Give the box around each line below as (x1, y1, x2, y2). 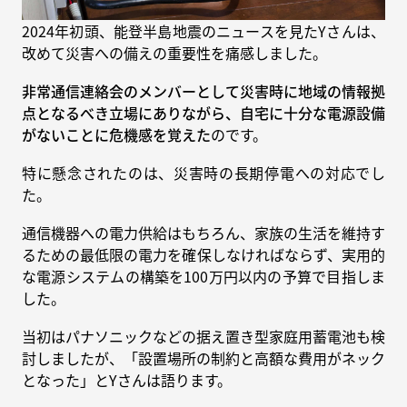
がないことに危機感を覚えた (22, 123, 211, 145)
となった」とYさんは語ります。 (22, 368, 232, 391)
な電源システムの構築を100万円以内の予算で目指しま (22, 264, 385, 287)
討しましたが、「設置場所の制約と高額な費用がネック (22, 346, 385, 369)
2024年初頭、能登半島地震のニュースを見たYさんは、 (22, 19, 385, 42)
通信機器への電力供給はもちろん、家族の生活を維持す (22, 221, 385, 243)
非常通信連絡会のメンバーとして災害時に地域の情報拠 (22, 79, 385, 102)
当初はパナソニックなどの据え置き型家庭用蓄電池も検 (22, 324, 385, 347)
